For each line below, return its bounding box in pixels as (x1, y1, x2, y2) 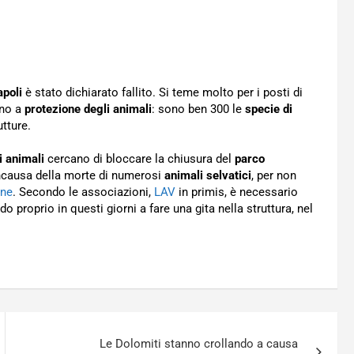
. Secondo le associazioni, (13, 185, 154, 199)
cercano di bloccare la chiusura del (44, 152, 235, 166)
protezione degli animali (24, 102, 152, 116)
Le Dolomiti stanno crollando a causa (100, 337, 299, 351)
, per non (251, 168, 296, 183)
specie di (245, 102, 292, 116)
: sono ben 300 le (152, 102, 245, 116)
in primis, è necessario (175, 185, 298, 199)
